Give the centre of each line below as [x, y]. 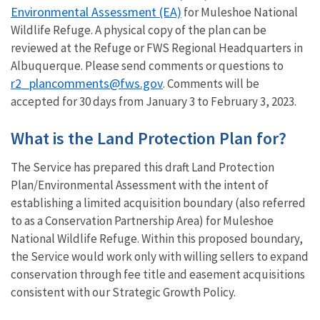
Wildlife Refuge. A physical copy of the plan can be [139, 30]
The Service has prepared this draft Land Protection [142, 167]
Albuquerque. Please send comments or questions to [147, 65]
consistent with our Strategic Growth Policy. [123, 292]
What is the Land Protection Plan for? [149, 138]
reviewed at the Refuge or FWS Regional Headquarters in [157, 47]
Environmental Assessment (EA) [96, 11]
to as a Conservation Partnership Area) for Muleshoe [142, 220]
